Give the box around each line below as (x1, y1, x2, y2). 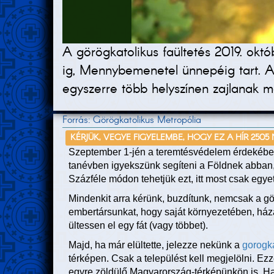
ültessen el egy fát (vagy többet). (68, 220, 208, 231)
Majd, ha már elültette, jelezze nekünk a (68, 240, 242, 251)
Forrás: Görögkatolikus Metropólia (62, 113, 201, 128)
